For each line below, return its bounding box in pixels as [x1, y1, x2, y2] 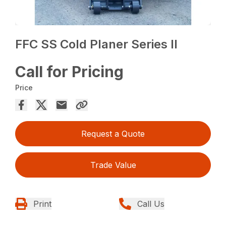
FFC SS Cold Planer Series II [15, 37, 178, 52]
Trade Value [90, 160, 136, 171]
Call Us [137, 199, 164, 209]
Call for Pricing [15, 63, 124, 81]
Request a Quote [81, 129, 145, 139]
